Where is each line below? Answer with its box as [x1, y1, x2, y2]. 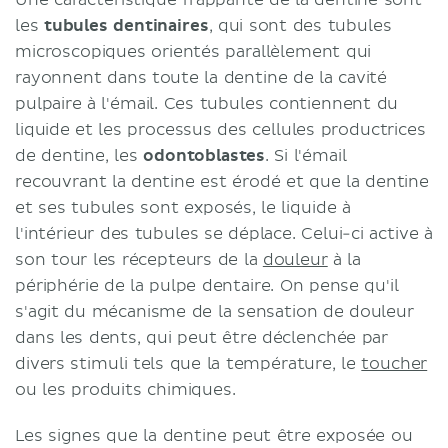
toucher [361, 354, 428, 374]
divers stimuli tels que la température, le [15, 354, 362, 374]
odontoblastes [143, 146, 266, 166]
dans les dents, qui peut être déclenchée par [15, 328, 389, 348]
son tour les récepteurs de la [15, 250, 263, 270]
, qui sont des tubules [208, 16, 392, 36]
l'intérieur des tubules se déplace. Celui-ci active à [15, 224, 433, 244]
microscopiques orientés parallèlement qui [15, 42, 372, 62]
